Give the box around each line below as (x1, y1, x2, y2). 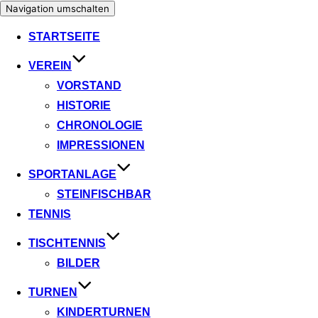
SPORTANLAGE (28, 168, 116, 181)
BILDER (57, 257, 100, 270)
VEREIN (28, 60, 72, 72)
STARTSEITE (28, 31, 100, 43)
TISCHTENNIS (28, 237, 106, 250)
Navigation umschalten (6, 3, 109, 14)
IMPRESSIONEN (57, 139, 145, 152)
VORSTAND (57, 79, 121, 92)
